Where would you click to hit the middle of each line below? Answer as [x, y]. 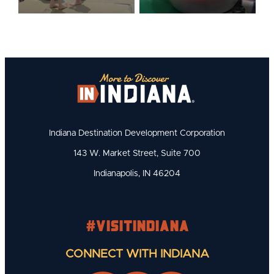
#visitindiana [137, 225]
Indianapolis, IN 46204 [137, 173]
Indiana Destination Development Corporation [137, 133]
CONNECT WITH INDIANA [137, 254]
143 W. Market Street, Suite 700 [137, 153]
